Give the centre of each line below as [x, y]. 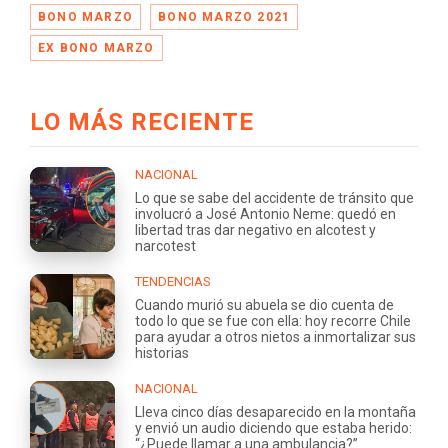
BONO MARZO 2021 [224, 16]
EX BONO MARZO [96, 47]
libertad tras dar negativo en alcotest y [255, 229]
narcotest [165, 245]
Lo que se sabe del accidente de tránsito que [274, 197]
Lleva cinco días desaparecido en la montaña [275, 411]
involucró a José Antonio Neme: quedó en [265, 213]
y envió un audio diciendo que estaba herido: [273, 427]
